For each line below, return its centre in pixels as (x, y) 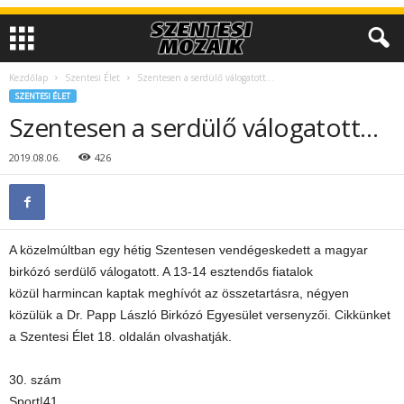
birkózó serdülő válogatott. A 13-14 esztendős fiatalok (161, 271)
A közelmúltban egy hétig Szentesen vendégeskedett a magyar (188, 250)
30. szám (35, 380)
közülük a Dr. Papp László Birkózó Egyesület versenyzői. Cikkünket (200, 315)
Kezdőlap (28, 78)
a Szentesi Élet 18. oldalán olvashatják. (120, 336)
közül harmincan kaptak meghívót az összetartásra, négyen (179, 293)
